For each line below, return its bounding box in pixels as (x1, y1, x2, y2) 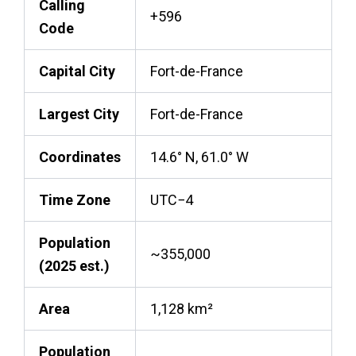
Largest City (39, 105, 119, 122)
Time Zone (39, 191, 110, 208)
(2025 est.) (39, 257, 110, 274)
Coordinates (39, 148, 121, 165)
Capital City (39, 62, 115, 79)
